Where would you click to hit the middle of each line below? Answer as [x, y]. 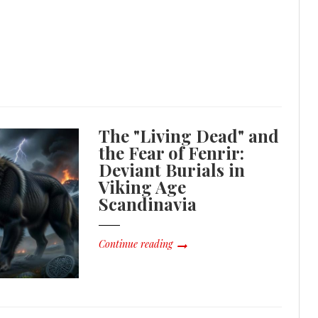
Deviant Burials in [172, 170]
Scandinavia [148, 204]
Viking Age [143, 187]
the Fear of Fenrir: [172, 153]
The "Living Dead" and [189, 136]
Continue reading [136, 244]
